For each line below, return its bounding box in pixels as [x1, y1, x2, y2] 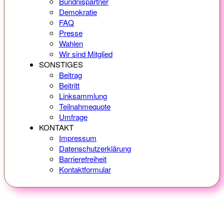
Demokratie [58, 6, 97, 17]
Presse [58, 27, 82, 38]
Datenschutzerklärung [58, 143, 131, 154]
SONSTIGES [38, 59, 83, 70]
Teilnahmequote [58, 101, 110, 112]
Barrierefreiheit [58, 153, 106, 164]
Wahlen [58, 38, 83, 49]
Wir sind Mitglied [58, 48, 112, 59]
